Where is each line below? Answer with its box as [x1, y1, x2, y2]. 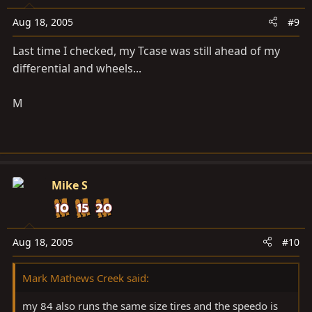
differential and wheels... [13, 60, 141, 76]
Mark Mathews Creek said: [22, 270, 149, 285]
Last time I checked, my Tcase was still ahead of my [13, 42, 280, 58]
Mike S [52, 177, 88, 193]
